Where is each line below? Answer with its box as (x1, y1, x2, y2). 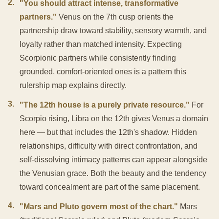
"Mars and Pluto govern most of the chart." (20, 202, 178, 211)
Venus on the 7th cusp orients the (57, 12, 174, 21)
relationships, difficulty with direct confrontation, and (20, 141, 197, 150)
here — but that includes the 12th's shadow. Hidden (20, 128, 197, 136)
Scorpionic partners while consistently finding (20, 53, 176, 62)
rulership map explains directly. (20, 81, 127, 89)
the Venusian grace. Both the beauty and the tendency (20, 169, 206, 177)
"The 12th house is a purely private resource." (20, 100, 190, 109)
